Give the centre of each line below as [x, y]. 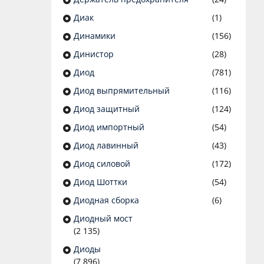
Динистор [94, 54]
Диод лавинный [106, 146]
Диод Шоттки [100, 182]
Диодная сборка [106, 200]
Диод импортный [109, 127]
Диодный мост [103, 219]
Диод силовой [102, 164]
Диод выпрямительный [122, 91]
